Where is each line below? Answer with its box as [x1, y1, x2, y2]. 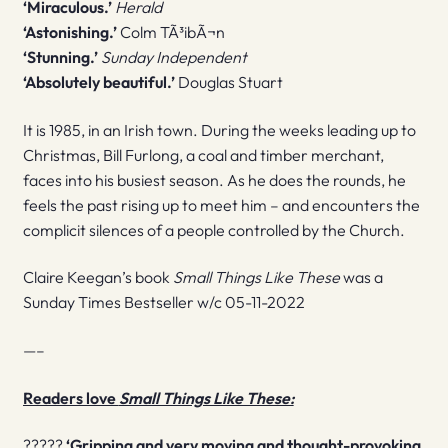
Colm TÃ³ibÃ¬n [119, 21, 225, 42]
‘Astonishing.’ [22, 21, 120, 42]
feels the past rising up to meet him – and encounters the [22, 194, 420, 215]
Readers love [22, 387, 119, 408]
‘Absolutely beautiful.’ [22, 71, 178, 92]
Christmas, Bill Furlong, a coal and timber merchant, [22, 144, 384, 165]
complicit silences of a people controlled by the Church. [22, 219, 405, 240]
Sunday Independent [100, 46, 247, 67]
